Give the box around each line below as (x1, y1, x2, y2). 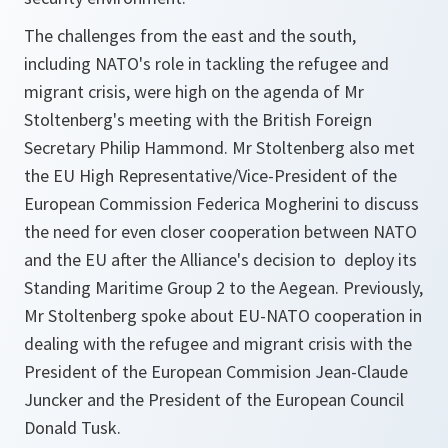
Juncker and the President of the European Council (24, 388, 404, 412)
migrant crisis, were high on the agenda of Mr (24, 80, 364, 104)
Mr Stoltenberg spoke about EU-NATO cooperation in (24, 304, 422, 328)
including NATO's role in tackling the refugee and (24, 52, 389, 76)
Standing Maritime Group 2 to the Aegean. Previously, (24, 276, 423, 300)
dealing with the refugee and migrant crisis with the (24, 332, 412, 356)
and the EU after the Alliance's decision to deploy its (24, 248, 417, 272)
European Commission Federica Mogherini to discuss (24, 192, 419, 216)
